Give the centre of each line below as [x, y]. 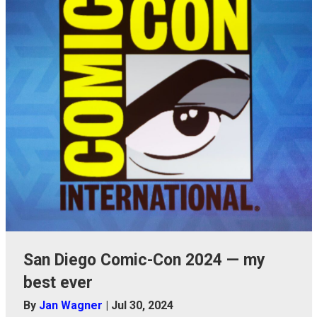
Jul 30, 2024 [142, 306]
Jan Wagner [72, 306]
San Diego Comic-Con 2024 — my [144, 260]
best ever [58, 283]
